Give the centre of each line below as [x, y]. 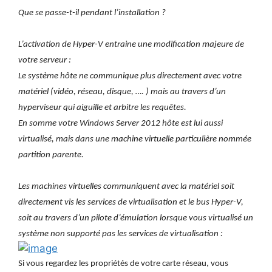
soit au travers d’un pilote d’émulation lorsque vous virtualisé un [136, 219]
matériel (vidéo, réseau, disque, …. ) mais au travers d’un [122, 92]
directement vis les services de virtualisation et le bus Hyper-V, [131, 203]
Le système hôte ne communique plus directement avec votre [130, 76]
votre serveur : [45, 61]
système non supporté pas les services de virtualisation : [121, 234]
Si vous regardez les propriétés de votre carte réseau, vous [123, 264]
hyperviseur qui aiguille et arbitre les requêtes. [102, 108]
